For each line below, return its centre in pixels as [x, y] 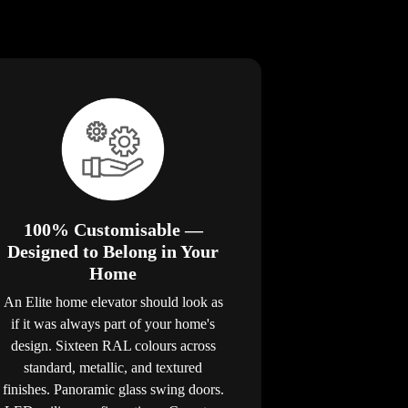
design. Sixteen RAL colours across [113, 345]
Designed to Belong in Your [113, 251]
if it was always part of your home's [113, 323]
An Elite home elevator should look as [113, 301]
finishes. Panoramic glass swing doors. [113, 389]
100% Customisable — [113, 229]
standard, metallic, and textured [113, 367]
